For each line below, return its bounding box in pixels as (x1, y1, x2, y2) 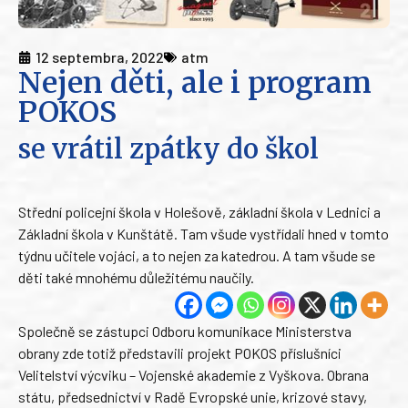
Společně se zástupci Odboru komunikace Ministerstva (18, 322, 352, 341)
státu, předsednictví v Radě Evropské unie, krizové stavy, (18, 388, 367, 406)
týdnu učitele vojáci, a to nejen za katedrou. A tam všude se (18, 247, 375, 265)
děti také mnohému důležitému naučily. (18, 269, 254, 287)
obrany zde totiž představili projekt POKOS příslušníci (18, 344, 342, 362)
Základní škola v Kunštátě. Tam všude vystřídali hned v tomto (18, 225, 389, 243)
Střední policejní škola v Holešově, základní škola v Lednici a (18, 203, 381, 221)
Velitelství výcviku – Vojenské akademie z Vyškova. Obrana (18, 366, 369, 384)
